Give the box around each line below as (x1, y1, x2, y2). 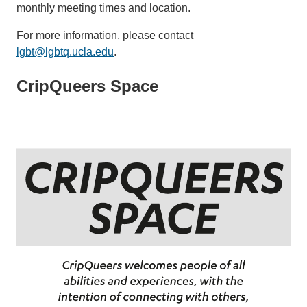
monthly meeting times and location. (16, 1, 191, 14)
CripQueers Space (16, 76, 158, 95)
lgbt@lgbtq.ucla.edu (16, 45, 114, 58)
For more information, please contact (16, 29, 193, 41)
